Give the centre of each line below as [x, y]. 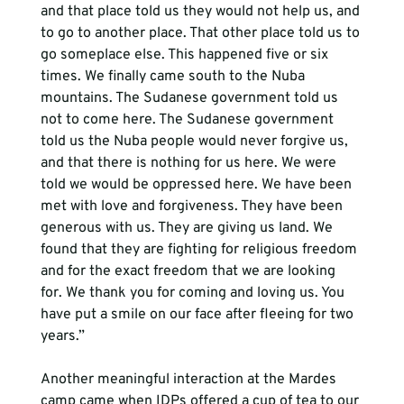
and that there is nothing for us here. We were [190, 163]
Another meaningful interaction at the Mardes [190, 379]
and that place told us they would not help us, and [202, 11]
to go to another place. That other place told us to [202, 33]
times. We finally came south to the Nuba [174, 76]
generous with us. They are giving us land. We [188, 228]
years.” [62, 336]
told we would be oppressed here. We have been [197, 184]
